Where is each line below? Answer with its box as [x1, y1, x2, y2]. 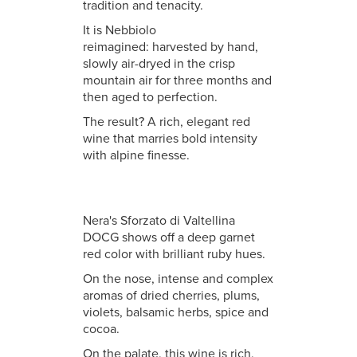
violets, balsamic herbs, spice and [83, 304, 269, 320]
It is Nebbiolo [83, 22, 156, 38]
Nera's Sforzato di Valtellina [83, 213, 235, 229]
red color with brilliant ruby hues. [83, 246, 265, 262]
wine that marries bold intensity [83, 131, 257, 147]
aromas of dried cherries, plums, [83, 288, 260, 304]
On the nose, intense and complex [83, 271, 273, 287]
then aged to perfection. [83, 89, 218, 105]
